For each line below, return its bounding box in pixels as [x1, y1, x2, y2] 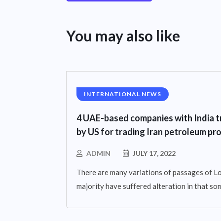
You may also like [66, 26, 180, 44]
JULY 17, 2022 [131, 148, 176, 157]
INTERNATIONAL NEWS [84, 90, 161, 98]
